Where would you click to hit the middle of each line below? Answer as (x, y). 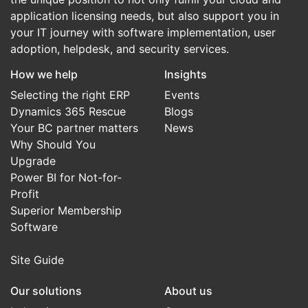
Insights (186, 74)
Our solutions (46, 291)
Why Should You (53, 144)
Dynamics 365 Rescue (68, 111)
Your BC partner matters (74, 128)
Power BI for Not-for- (66, 177)
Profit (25, 194)
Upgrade (33, 161)
